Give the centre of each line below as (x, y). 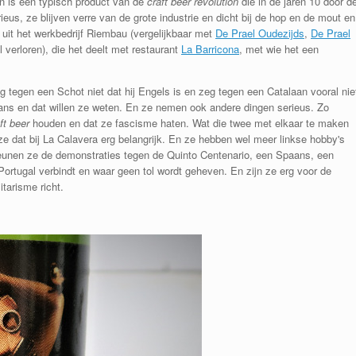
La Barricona (210, 48)
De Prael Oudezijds (260, 33)
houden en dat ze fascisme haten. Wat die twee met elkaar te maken (189, 122)
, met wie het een (279, 48)
